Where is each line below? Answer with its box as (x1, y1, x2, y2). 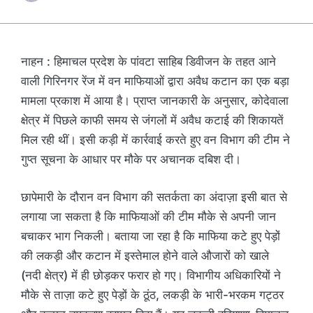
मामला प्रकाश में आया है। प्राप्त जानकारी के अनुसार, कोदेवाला (21, 94, 289, 108)
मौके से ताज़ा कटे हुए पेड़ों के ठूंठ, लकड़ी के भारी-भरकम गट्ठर (21, 287, 284, 302)
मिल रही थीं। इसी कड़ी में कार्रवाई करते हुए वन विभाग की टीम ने (21, 133, 290, 147)
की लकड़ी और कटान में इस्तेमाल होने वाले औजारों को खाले (21, 248, 269, 263)
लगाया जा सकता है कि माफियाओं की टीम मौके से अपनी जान (21, 209, 276, 224)
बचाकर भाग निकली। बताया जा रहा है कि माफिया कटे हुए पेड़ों (21, 228, 280, 243)
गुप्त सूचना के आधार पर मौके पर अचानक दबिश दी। (21, 152, 241, 167)
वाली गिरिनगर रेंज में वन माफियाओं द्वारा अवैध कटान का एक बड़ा (21, 74, 289, 89)
